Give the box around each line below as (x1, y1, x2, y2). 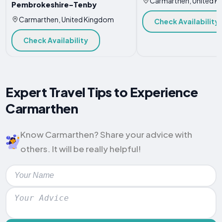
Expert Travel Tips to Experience (5, 84, 198, 101)
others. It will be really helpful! (20, 143, 142, 154)
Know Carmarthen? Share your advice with (20, 128, 193, 140)
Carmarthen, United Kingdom (18, 15, 114, 24)
